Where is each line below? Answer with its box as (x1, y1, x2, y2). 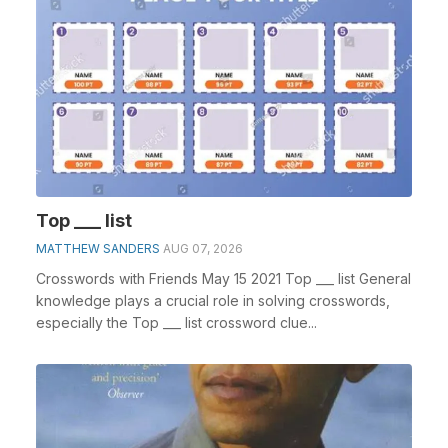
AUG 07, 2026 (163, 240, 243, 256)
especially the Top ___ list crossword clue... (36, 313, 317, 331)
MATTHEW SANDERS (36, 240, 160, 256)
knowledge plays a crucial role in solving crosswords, (36, 291, 390, 309)
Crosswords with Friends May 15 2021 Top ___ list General (36, 269, 411, 287)
